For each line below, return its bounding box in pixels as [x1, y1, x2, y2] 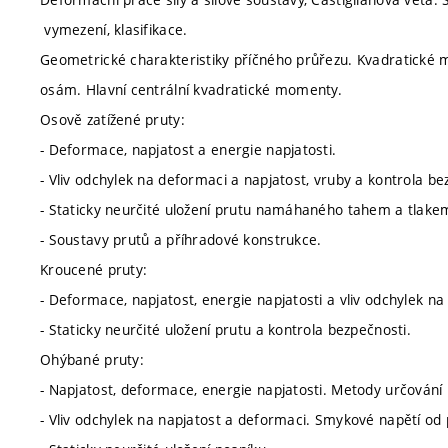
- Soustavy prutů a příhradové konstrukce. [40, 229, 322, 249]
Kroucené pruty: [40, 259, 148, 279]
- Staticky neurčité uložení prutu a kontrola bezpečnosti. [40, 319, 411, 339]
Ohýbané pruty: [40, 349, 144, 369]
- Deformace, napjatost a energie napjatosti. [40, 139, 337, 159]
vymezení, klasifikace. [40, 19, 188, 39]
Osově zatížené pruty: [40, 109, 185, 129]
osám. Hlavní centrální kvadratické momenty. [40, 79, 343, 99]
